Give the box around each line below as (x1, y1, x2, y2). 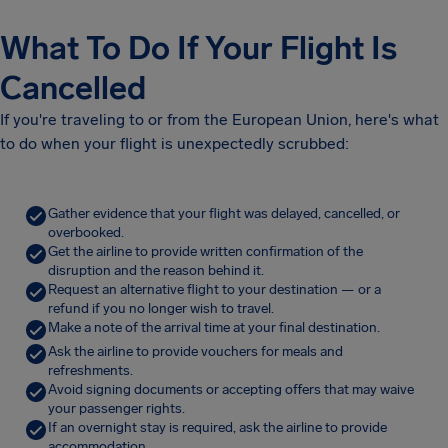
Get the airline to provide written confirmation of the (48, 243, 363, 260)
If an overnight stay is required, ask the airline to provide (48, 419, 387, 436)
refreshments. (48, 362, 133, 379)
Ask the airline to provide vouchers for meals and (48, 343, 343, 360)
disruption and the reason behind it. (48, 262, 264, 279)
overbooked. (48, 224, 124, 241)
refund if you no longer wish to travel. (48, 300, 274, 317)
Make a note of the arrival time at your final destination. (48, 319, 380, 336)
